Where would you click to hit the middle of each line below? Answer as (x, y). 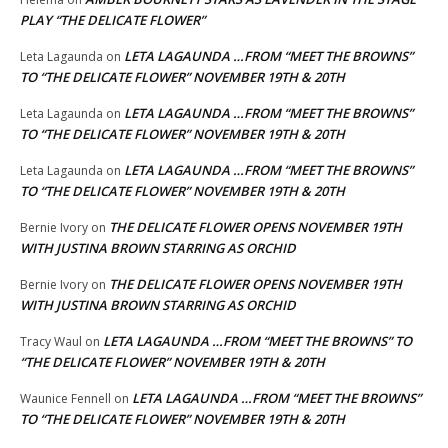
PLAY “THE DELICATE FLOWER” (112, 19)
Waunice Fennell (65, 398)
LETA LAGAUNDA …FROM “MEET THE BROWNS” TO (257, 340)
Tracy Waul (51, 341)
